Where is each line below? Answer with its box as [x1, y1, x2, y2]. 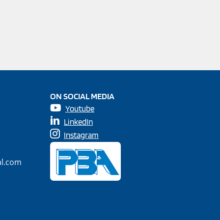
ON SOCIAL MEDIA [50, 90, 114, 101]
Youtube [65, 103, 94, 113]
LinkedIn [64, 116, 93, 127]
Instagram [64, 130, 99, 140]
